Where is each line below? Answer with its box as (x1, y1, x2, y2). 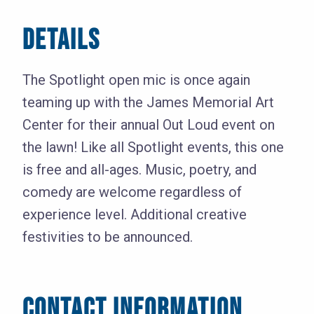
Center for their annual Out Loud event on (22, 116, 275, 134)
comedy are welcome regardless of (22, 184, 242, 201)
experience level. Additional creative (22, 206, 247, 224)
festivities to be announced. (22, 228, 193, 246)
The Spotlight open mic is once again (22, 71, 250, 89)
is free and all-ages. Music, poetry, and (22, 161, 257, 179)
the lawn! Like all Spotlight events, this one (22, 139, 284, 156)
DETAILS (22, 24, 100, 58)
